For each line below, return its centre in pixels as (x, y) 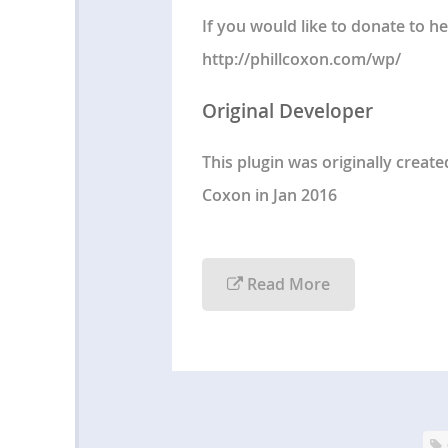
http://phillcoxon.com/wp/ (301, 58)
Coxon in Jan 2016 (269, 195)
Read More (286, 284)
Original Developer (287, 110)
